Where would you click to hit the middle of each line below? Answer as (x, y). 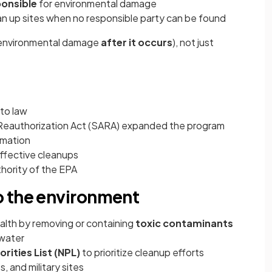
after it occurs (136, 42)
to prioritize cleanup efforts (142, 252)
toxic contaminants (184, 223)
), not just (193, 42)
